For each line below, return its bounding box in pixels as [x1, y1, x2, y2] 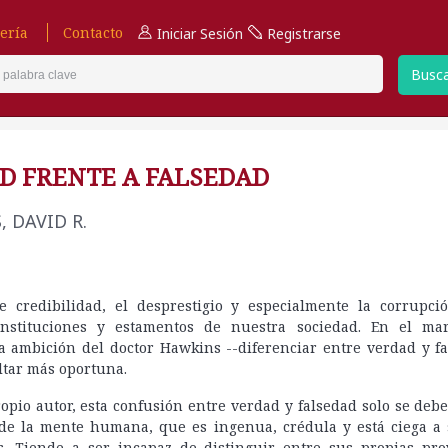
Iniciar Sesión [157, 23, 243, 43]
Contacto [63, 22, 123, 42]
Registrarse [267, 23, 341, 43]
